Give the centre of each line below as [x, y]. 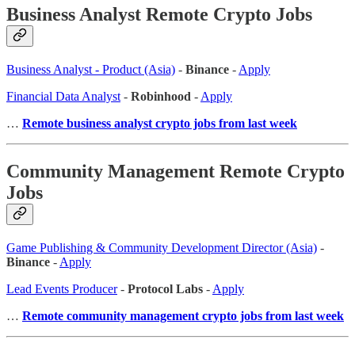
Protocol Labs [165, 288]
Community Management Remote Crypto [176, 171]
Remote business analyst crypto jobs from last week [160, 123]
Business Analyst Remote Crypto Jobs [159, 14]
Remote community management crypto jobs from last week [183, 315]
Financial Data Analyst [63, 96]
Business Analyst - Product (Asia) [91, 69]
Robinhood [161, 96]
